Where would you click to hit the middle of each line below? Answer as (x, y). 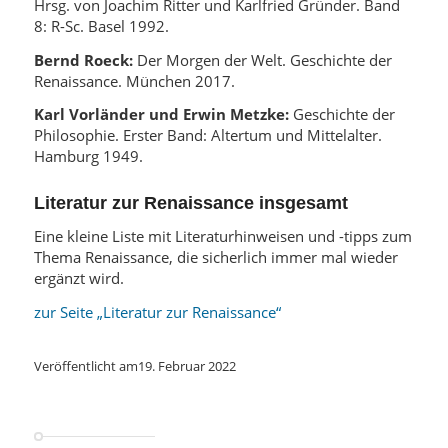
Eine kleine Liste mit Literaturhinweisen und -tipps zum (222, 236)
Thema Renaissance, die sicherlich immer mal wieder (215, 257)
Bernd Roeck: (83, 59)
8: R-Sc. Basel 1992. (101, 25)
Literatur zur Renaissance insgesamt (190, 203)
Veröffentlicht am (85, 365)
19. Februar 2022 (186, 365)
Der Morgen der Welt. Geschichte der (262, 59)
